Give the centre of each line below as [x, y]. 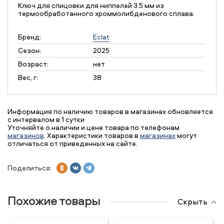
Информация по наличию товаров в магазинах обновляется [110, 111]
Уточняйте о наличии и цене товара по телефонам [93, 127]
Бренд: [29, 37]
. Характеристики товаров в [92, 135]
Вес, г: [28, 77]
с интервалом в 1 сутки [46, 119]
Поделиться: [29, 168]
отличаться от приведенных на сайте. [72, 143]
